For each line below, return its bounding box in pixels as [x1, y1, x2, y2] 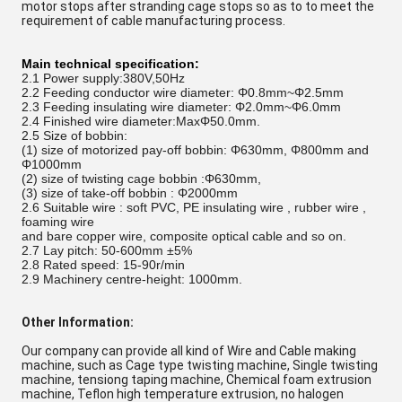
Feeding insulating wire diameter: [43, 100, 232, 114]
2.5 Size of [22, 128, 85, 143]
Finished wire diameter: [43, 114, 176, 128]
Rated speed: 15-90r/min [43, 258, 185, 272]
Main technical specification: [22, 57, 199, 71]
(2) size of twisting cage [22, 171, 155, 186]
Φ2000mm [178, 186, 238, 200]
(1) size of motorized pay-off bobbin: [22, 143, 231, 157]
